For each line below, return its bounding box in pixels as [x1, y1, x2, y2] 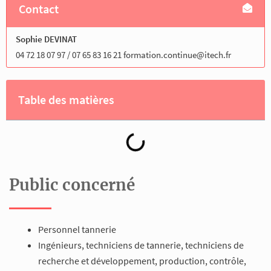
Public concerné [9, 174, 135, 195]
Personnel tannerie [38, 223, 116, 235]
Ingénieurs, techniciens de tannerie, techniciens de [38, 238, 244, 251]
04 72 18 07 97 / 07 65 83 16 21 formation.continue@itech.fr [16, 48, 231, 60]
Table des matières [18, 91, 114, 107]
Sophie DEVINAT [16, 33, 77, 45]
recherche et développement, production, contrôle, [38, 254, 246, 267]
